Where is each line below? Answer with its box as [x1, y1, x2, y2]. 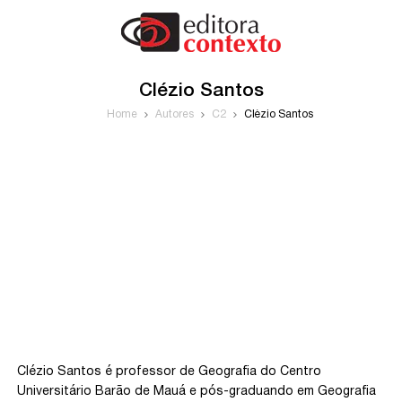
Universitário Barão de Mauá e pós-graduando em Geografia [17, 386, 377, 398]
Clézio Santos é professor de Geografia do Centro [17, 366, 322, 378]
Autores [155, 109, 194, 119]
